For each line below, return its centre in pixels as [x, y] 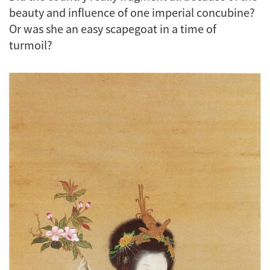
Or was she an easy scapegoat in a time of [113, 29]
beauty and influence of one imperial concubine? [132, 12]
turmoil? [31, 45]
